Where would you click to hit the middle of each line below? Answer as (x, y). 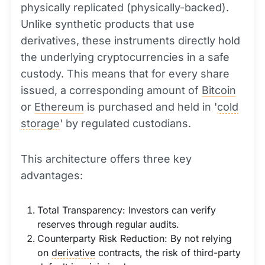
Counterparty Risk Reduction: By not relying (135, 238)
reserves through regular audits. (108, 224)
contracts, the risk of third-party (168, 253)
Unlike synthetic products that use (108, 24)
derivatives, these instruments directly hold (130, 41)
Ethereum (59, 107)
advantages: (52, 175)
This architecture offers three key (106, 159)
